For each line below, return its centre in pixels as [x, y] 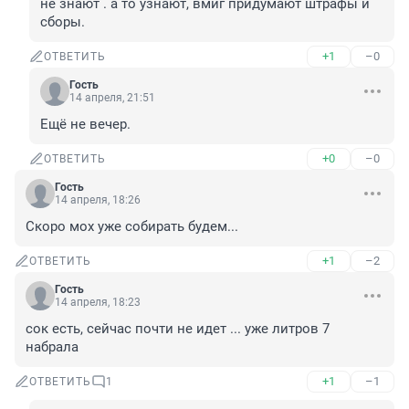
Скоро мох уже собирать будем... [132, 227]
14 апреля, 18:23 [98, 303]
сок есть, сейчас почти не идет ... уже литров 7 [178, 329]
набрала [52, 347]
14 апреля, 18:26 [98, 200]
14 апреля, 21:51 [112, 98]
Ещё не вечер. [85, 125]
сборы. [63, 22]
